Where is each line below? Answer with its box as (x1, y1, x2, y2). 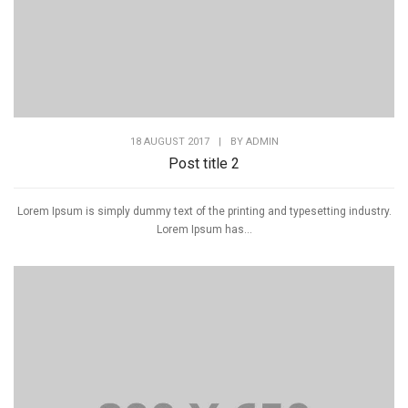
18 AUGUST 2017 (129, 135, 209, 148)
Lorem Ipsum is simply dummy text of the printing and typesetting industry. (16, 204, 392, 218)
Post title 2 (168, 154, 240, 172)
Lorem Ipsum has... (156, 222, 252, 236)
